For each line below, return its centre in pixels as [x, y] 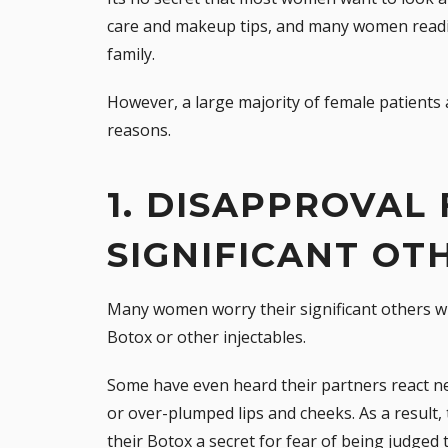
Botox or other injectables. [206, 336]
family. [131, 53]
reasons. [139, 129]
